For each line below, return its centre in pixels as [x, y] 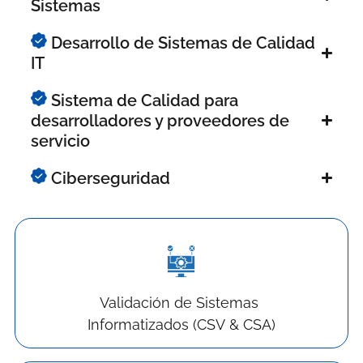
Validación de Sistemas [181, 302]
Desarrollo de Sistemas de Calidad [181, 43]
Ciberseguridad [108, 178]
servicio [60, 141]
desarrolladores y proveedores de [160, 120]
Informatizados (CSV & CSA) [181, 324]
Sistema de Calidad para [142, 100]
